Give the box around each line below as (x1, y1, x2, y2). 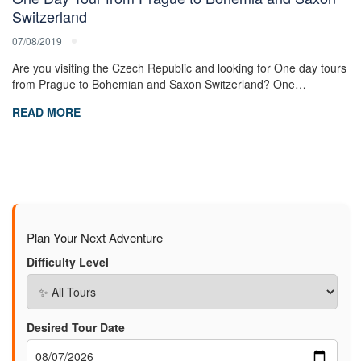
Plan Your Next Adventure (27, 229, 163, 247)
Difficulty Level (27, 254, 109, 271)
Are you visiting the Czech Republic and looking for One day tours (12, 60, 346, 77)
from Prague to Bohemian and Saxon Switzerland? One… (12, 76, 306, 93)
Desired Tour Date (27, 319, 125, 336)
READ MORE (12, 104, 81, 121)
